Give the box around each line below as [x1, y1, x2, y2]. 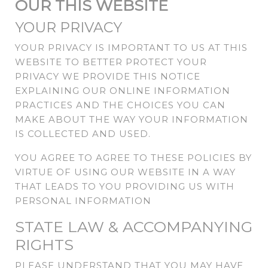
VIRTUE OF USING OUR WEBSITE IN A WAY [15, 166, 236, 178]
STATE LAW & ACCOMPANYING [15, 218, 252, 236]
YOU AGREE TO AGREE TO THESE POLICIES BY [15, 152, 252, 164]
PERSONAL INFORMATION [15, 195, 151, 207]
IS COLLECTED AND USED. [15, 128, 151, 140]
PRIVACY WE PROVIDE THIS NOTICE [15, 71, 200, 83]
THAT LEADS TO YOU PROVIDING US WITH [15, 181, 234, 193]
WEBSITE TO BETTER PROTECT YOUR [15, 56, 207, 68]
